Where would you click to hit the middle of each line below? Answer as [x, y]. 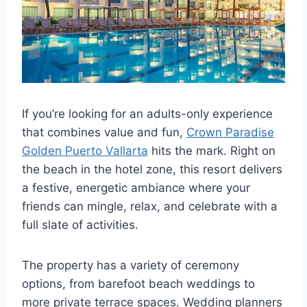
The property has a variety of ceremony [131, 266]
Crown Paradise [230, 133]
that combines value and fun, [104, 133]
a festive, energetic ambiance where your [136, 188]
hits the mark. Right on [212, 151]
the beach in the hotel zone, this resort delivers [152, 170]
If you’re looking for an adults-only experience [147, 114]
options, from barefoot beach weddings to [138, 284]
